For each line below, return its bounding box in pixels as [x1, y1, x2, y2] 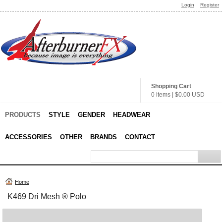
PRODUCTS [5, 111, 41, 118]
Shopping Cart [151, 83, 191, 90]
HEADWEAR [113, 111, 150, 118]
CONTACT [125, 133, 155, 141]
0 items [151, 91, 170, 98]
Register [200, 2, 219, 7]
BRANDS [90, 133, 117, 141]
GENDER [78, 111, 105, 118]
